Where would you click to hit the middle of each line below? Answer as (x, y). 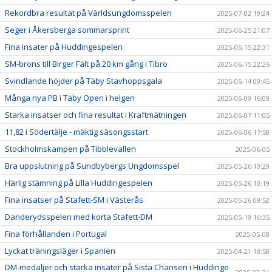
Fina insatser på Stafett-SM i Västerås (74, 199)
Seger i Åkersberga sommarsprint (67, 29)
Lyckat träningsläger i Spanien (60, 250)
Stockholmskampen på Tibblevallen (70, 148)
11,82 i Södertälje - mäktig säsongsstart (76, 131)
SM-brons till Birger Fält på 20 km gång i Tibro (86, 63)
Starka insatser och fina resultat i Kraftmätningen (96, 114)
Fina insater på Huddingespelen (64, 46)
